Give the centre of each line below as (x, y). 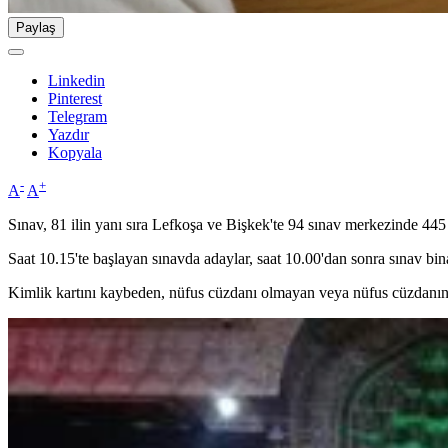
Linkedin (76, 81)
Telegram (77, 117)
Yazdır (68, 135)
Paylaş (36, 28)
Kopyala (75, 153)
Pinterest (75, 99)
